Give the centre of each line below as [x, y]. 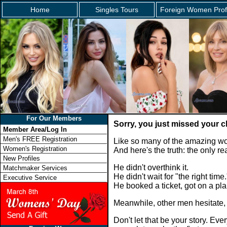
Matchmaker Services [35, 168]
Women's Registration [35, 149]
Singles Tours [117, 10]
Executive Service [30, 178]
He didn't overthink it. [151, 167]
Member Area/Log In [35, 129]
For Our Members [54, 118]
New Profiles [22, 158]
